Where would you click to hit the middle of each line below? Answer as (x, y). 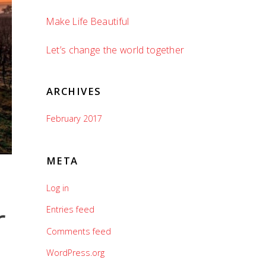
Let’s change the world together (115, 50)
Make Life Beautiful (88, 21)
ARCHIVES (74, 91)
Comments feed (78, 231)
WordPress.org (75, 253)
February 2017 (74, 118)
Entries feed (70, 210)
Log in (57, 188)
